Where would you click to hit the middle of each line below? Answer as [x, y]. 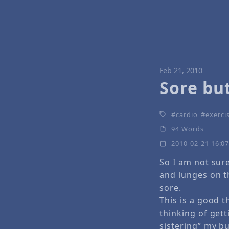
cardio [187, 114]
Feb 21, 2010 [181, 70]
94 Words [188, 129]
